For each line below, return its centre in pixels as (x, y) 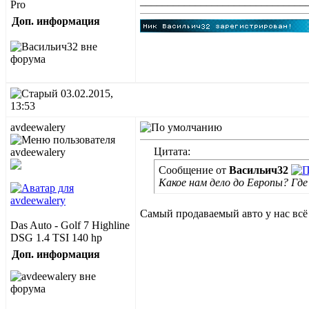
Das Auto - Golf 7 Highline (70, 225)
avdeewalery (38, 127)
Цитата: (172, 151)
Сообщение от (194, 170)
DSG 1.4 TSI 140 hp (56, 238)
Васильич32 (259, 170)
